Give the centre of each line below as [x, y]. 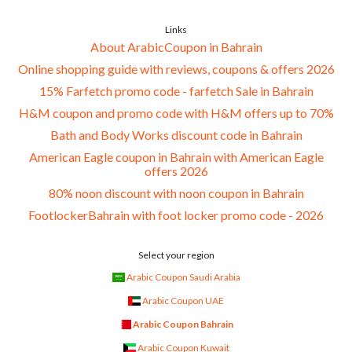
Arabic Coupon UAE [183, 301]
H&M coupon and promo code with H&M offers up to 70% [176, 113]
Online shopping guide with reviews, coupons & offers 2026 [176, 69]
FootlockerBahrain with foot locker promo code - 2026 [176, 215]
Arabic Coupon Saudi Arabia [183, 277]
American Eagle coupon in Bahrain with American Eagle [176, 157]
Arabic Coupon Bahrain [183, 324]
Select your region [176, 255]
